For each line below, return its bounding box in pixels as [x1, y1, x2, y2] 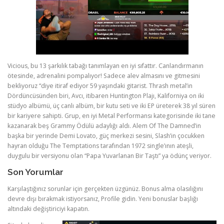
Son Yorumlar [7, 167, 63, 177]
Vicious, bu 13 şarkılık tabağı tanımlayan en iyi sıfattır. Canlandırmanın [7, 61, 203, 70]
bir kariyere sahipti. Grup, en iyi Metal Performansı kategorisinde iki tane [7, 111, 215, 120]
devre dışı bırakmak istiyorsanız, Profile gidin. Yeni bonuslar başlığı [7, 194, 198, 203]
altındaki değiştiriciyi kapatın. [7, 204, 89, 213]
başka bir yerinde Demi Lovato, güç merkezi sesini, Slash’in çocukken [7, 131, 204, 140]
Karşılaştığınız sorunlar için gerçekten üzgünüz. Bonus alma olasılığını [7, 184, 203, 193]
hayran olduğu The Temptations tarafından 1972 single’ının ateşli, [7, 141, 193, 150]
